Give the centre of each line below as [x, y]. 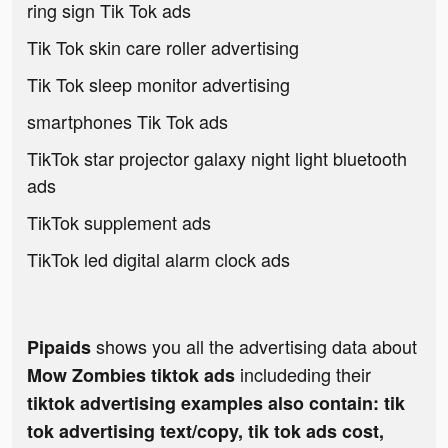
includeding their [305, 374]
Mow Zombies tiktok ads [133, 375]
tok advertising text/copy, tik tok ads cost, [205, 431]
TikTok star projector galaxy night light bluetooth [217, 158]
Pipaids [59, 347]
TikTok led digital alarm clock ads [158, 259]
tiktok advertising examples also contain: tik [216, 403]
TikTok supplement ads [119, 222]
